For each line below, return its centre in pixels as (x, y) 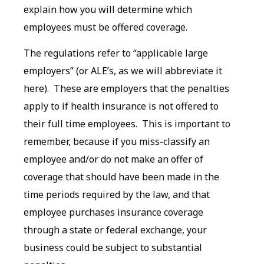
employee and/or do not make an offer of (113, 159)
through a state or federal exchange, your (115, 230)
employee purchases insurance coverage (113, 212)
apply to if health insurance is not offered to (121, 106)
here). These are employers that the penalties (126, 89)
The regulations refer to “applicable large (116, 53)
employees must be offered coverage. (105, 27)
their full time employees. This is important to (127, 124)
